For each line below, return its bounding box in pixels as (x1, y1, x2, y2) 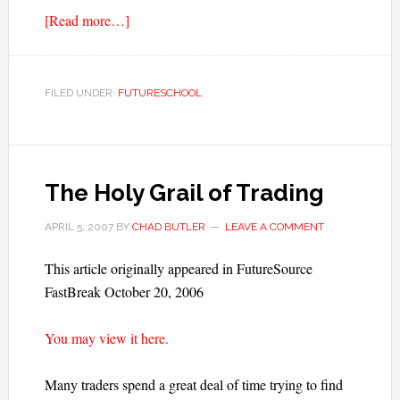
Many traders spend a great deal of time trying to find (44, 375, 343, 394)
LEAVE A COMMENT (224, 221, 324, 233)
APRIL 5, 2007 (44, 221, 113, 233)
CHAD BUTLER (131, 221, 205, 233)
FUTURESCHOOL (117, 87, 202, 99)
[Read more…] (44, 11, 129, 29)
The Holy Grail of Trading (44, 179, 324, 206)
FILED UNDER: (44, 87, 118, 99)
